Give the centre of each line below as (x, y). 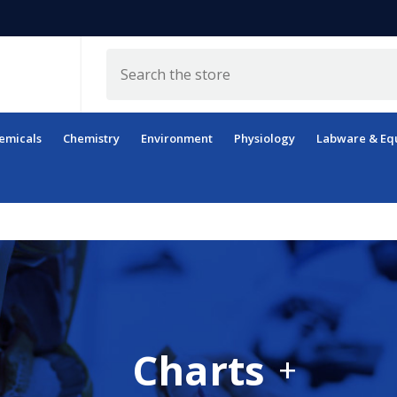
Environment (176, 138)
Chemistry (92, 138)
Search (126, 58)
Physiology (264, 138)
